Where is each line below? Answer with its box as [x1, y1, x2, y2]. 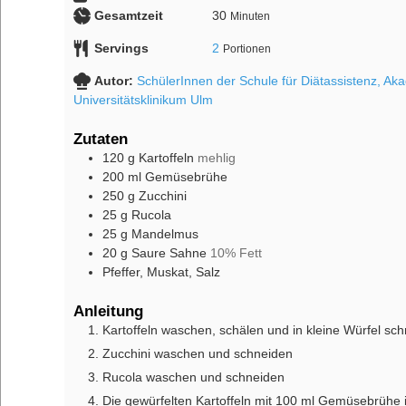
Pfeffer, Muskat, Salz [102, 264, 220, 279]
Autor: [93, 73, 137, 89]
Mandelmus [131, 226, 198, 241]
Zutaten [73, 129, 128, 148]
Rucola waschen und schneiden [102, 369, 285, 384]
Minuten [229, 11, 270, 23]
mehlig [198, 150, 236, 165]
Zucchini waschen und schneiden [102, 345, 293, 361]
